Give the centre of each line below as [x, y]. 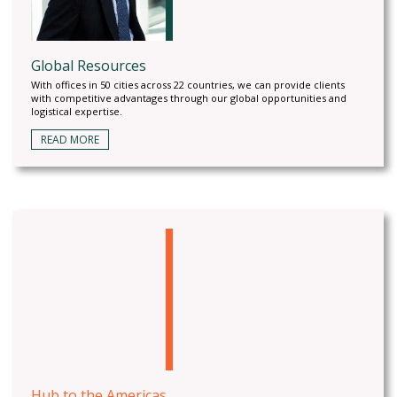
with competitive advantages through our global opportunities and [189, 98]
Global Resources [89, 66]
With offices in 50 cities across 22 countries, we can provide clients [188, 85]
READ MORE [70, 140]
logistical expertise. [77, 111]
